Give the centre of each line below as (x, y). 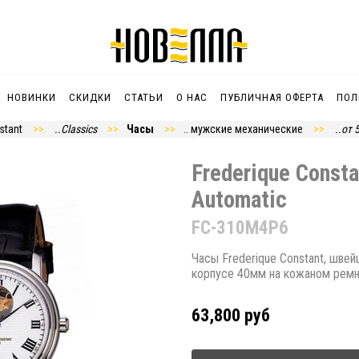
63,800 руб (231, 315)
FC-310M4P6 (240, 228)
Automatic (239, 200)
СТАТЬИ (144, 98)
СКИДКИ (90, 98)
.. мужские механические (243, 129)
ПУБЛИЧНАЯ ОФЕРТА (272, 98)
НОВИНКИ (32, 98)
